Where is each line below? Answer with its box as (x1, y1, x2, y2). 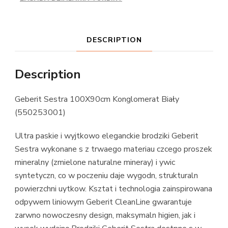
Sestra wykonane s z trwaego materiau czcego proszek (15, 144, 212, 155)
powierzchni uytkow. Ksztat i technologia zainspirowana (15, 183, 212, 195)
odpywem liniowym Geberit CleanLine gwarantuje (15, 196, 192, 208)
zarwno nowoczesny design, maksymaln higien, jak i (15, 210, 195, 221)
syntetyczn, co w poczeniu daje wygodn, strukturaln (15, 170, 198, 182)
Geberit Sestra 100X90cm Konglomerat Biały (15, 94, 179, 105)
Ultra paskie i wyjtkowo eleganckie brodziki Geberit (15, 130, 198, 142)
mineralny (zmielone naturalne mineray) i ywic (15, 157, 175, 168)
